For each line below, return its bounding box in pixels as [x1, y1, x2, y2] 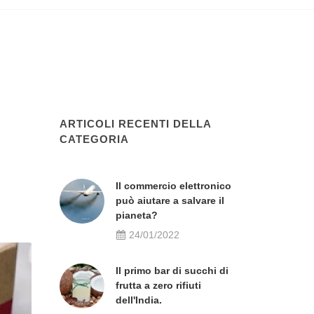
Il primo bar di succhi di [116, 265, 228, 276]
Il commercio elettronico [116, 180, 231, 191]
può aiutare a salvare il [116, 195, 224, 206]
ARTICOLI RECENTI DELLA [60, 118, 211, 130]
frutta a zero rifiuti [116, 280, 201, 291]
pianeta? [116, 210, 158, 221]
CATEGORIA [60, 133, 129, 145]
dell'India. [116, 294, 162, 306]
